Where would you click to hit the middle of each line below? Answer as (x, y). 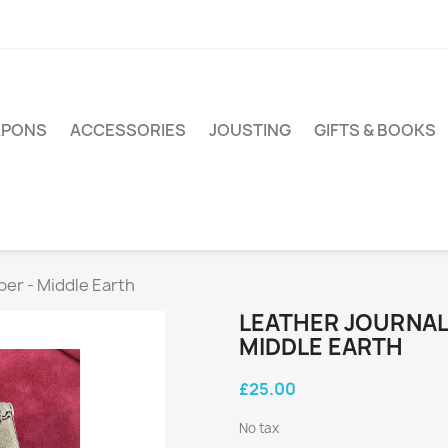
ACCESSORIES (128, 130)
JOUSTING (250, 130)
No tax (259, 428)
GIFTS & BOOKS (375, 130)
